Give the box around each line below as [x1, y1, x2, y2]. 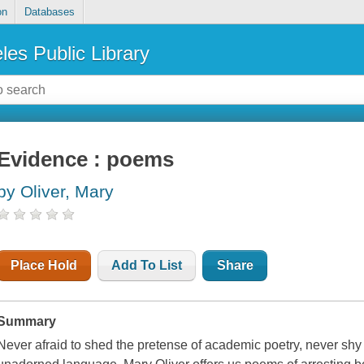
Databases [24, 6, 75, 19]
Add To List [111, 258, 183, 273]
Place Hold [11, 258, 78, 273]
